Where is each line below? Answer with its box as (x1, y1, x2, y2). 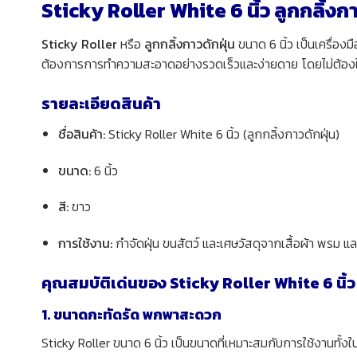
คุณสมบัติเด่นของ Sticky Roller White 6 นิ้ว (41, 270, 355, 295)
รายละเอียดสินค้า (41, 91, 161, 116)
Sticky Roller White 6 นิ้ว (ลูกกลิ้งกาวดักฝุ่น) (104, 124, 339, 143)
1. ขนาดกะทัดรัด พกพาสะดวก (41, 303, 222, 325)
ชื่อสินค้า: (57, 124, 105, 143)
